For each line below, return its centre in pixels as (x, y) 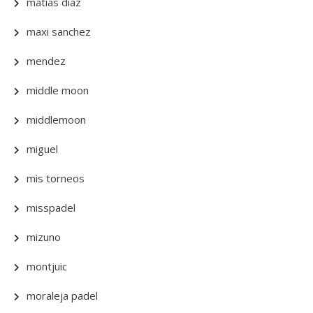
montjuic (47, 266)
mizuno (44, 237)
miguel (42, 149)
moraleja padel (62, 296)
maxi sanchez (59, 31)
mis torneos (56, 178)
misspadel (51, 208)
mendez (46, 61)
